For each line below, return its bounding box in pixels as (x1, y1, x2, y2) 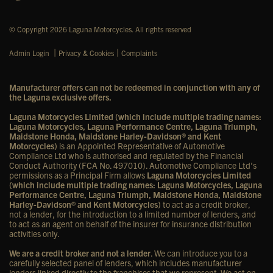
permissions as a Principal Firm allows (9, 169, 147, 181)
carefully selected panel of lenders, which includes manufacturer (9, 257, 242, 269)
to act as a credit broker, (161, 199, 250, 210)
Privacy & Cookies (58, 48, 114, 58)
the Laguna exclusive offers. (9, 91, 112, 103)
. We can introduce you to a (151, 247, 247, 259)
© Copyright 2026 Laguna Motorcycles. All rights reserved (9, 24, 191, 34)
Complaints (121, 48, 157, 58)
